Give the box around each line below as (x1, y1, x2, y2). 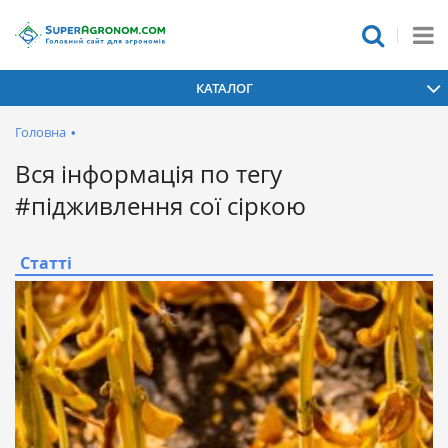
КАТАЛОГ (195, 78, 253, 97)
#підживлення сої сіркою (15, 190, 306, 222)
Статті (20, 252, 72, 274)
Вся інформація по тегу (15, 158, 282, 190)
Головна (15, 123, 66, 141)
